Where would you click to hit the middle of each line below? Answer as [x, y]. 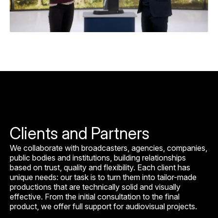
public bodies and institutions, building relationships [98, 158]
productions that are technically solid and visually [95, 187]
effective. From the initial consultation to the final [95, 197]
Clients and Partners [80, 134]
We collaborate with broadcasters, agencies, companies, [109, 148]
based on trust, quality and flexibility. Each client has [100, 168]
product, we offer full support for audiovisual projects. [103, 207]
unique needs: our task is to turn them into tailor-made [103, 177]
